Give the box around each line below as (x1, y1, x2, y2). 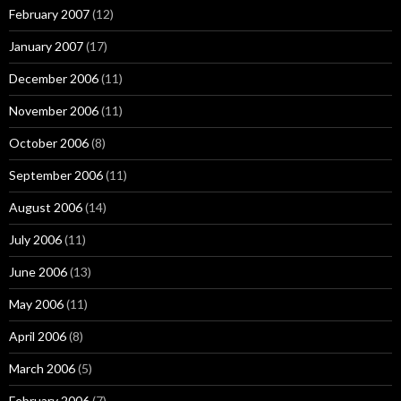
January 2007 (9, 38, 83, 54)
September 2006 (9, 167, 103, 183)
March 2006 (9, 361, 75, 376)
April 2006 (9, 328, 66, 344)
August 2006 (9, 200, 82, 215)
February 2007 (9, 6, 90, 21)
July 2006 (9, 232, 62, 247)
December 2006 (9, 71, 98, 86)
